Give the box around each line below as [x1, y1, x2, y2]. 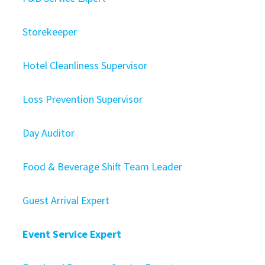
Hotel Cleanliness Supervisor [22, 59, 148, 72]
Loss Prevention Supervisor [22, 92, 143, 106]
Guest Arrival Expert [22, 193, 110, 207]
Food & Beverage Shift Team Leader [22, 160, 183, 173]
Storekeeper [22, 25, 77, 38]
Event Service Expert [22, 227, 122, 241]
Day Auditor [22, 126, 75, 140]
